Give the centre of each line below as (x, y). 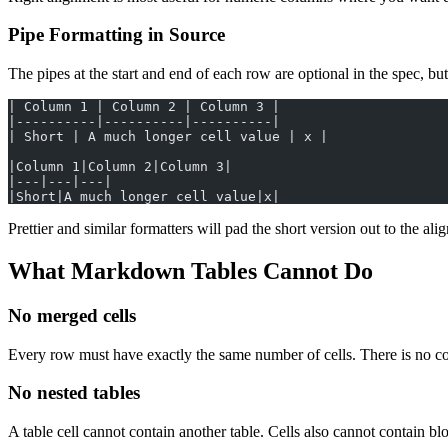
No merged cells (72, 315)
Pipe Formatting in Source (116, 35)
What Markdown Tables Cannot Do (190, 271)
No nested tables (74, 393)
